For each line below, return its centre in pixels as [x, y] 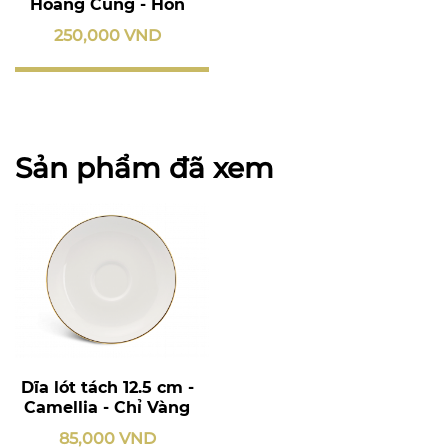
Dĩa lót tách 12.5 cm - [107, 387]
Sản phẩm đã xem [144, 167]
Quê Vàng [107, 24]
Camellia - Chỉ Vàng [107, 407]
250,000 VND [107, 35]
